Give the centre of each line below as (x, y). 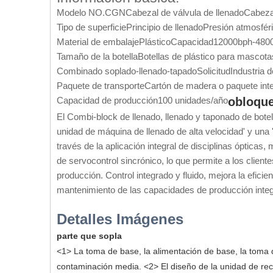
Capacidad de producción (107, 100)
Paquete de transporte (101, 86)
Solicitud (214, 71)
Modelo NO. (81, 12)
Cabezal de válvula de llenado (185, 12)
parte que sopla (89, 236)
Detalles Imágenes (120, 219)
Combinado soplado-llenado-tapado (127, 71)
